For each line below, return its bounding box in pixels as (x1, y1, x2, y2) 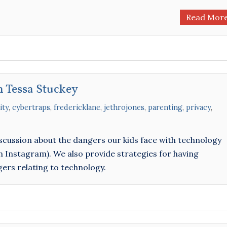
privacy (186, 103, 211, 112)
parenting (148, 103, 182, 112)
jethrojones (104, 103, 144, 112)
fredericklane (54, 103, 100, 112)
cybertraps (12, 103, 50, 112)
